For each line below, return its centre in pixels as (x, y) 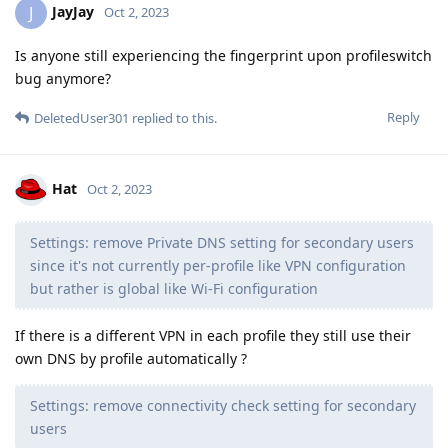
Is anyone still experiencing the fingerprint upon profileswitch (223, 55)
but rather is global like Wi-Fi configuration (174, 288)
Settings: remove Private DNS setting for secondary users (222, 242)
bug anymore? (63, 78)
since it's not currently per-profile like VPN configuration (218, 265)
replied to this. (173, 117)
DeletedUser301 (81, 117)
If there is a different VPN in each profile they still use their (213, 335)
